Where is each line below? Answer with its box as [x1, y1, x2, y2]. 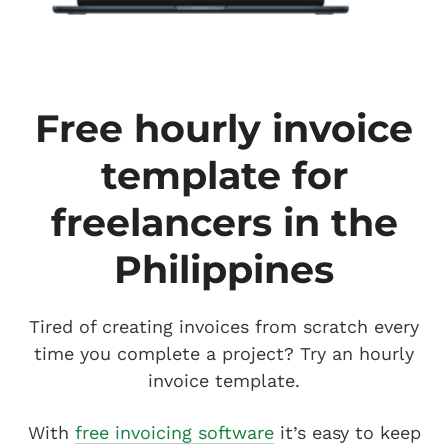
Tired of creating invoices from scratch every [29, 315, 419, 337]
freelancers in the [50, 198, 398, 246]
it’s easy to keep [273, 421, 421, 443]
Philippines [114, 245, 334, 293]
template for [100, 151, 348, 199]
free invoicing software [74, 421, 274, 443]
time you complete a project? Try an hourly [34, 342, 414, 364]
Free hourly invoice [35, 104, 413, 152]
